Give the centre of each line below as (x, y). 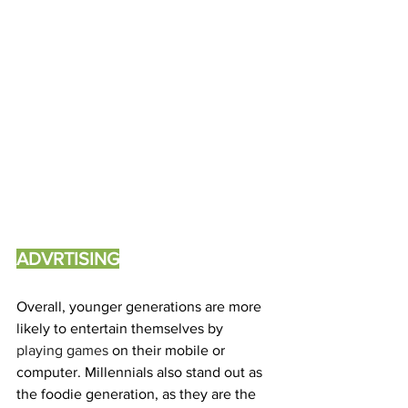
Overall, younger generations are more (141, 307)
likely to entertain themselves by (122, 329)
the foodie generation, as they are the (138, 394)
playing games (64, 351)
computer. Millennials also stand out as (141, 372)
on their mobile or (170, 351)
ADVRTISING (68, 259)
